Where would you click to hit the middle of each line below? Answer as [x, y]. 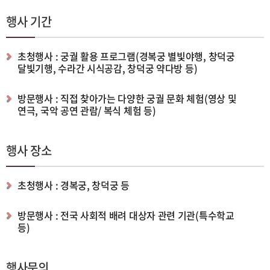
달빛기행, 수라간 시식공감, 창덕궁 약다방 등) [108, 68]
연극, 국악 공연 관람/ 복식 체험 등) [87, 110]
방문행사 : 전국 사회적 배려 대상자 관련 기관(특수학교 [126, 215]
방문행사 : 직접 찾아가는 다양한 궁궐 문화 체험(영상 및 [127, 98]
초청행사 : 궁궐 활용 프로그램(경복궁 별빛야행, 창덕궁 [126, 56]
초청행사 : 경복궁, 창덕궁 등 [74, 185]
